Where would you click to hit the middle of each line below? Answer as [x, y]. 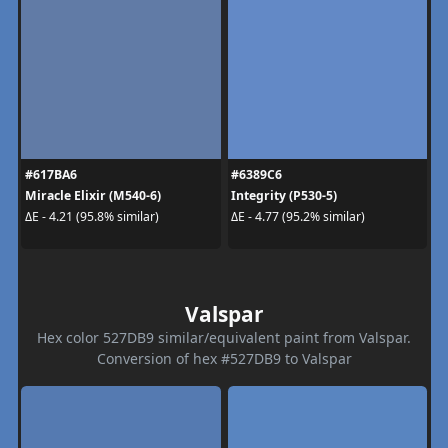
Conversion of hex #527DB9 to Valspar [224, 358]
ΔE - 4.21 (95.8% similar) [91, 216]
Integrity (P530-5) [284, 195]
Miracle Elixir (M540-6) [92, 195]
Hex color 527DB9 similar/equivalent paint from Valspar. [224, 337]
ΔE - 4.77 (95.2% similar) [298, 216]
